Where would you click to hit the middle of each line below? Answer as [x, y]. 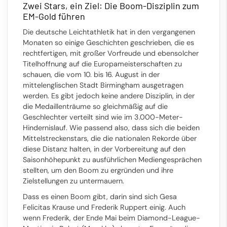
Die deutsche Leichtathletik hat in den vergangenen [109, 32]
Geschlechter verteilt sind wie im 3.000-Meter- [103, 117]
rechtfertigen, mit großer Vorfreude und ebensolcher [111, 53]
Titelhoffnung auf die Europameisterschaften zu [102, 64]
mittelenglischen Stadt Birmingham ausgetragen [103, 85]
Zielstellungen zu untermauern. [73, 181]
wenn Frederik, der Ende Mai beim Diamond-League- [111, 218]
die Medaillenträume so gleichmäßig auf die [95, 106]
